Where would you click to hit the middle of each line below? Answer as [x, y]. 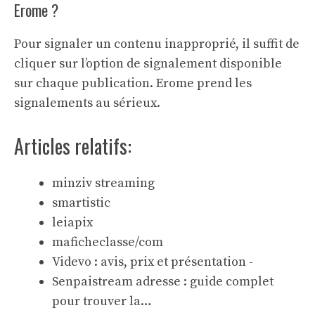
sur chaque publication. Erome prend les [133, 83]
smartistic [81, 203]
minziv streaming [103, 183]
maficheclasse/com [108, 242]
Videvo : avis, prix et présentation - [153, 262]
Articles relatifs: [73, 146]
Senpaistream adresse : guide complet [163, 282]
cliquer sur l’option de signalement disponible [148, 64]
